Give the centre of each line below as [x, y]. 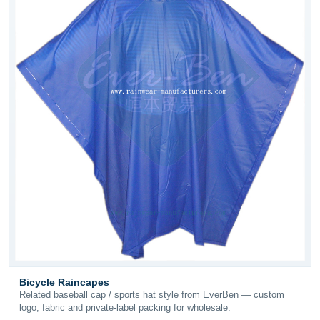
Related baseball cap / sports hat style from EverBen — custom [152, 295]
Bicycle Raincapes [64, 282]
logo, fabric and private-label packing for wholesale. [125, 308]
